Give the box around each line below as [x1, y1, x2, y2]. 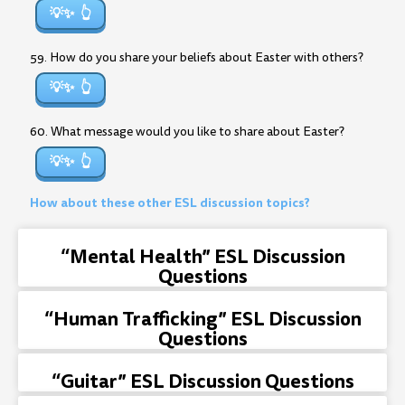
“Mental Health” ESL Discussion [60, 242, 345, 270]
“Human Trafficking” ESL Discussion [43, 305, 362, 333]
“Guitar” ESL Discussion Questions [51, 367, 354, 395]
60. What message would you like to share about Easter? [30, 123, 344, 140]
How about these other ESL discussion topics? [30, 193, 310, 212]
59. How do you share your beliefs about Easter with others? [30, 49, 363, 66]
